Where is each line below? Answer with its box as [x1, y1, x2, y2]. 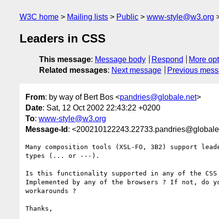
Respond [151, 55, 183, 64]
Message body [95, 55, 146, 64]
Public [116, 13, 138, 21]
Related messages [39, 66, 108, 75]
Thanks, [25, 204, 53, 212]
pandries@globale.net [120, 92, 197, 101]
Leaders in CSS [20, 32, 106, 45]
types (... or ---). [25, 152, 100, 159]
